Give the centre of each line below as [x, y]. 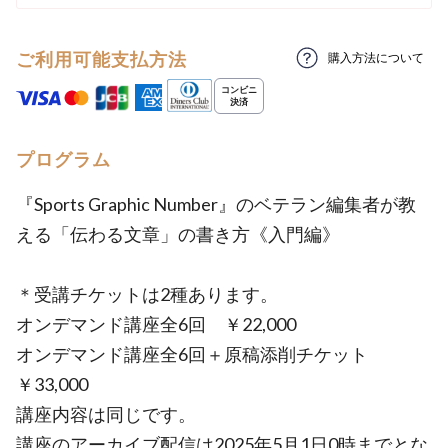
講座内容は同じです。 [106, 414]
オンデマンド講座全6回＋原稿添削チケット [201, 354]
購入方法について [376, 57]
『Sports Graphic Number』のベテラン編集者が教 [216, 204]
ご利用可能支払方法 [101, 59]
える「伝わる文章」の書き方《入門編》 [187, 234]
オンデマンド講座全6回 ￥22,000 [156, 324]
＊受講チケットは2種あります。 [147, 294]
